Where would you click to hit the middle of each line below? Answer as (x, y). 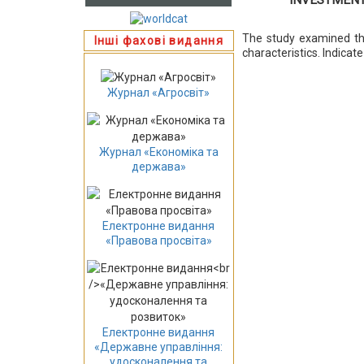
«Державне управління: (159, 347)
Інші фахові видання (159, 40)
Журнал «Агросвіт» (159, 93)
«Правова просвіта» (158, 241)
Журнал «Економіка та (158, 152)
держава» (158, 167)
